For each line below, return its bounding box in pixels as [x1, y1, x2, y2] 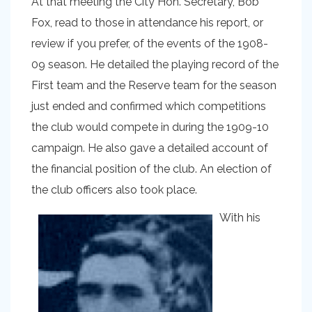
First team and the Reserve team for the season [31, 79, 276, 92]
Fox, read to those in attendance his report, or [31, 16, 263, 29]
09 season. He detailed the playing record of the [31, 58, 279, 71]
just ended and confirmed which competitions [31, 100, 266, 113]
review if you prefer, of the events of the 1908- [31, 37, 268, 50]
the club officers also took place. [31, 183, 197, 196]
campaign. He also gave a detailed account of [31, 141, 268, 155]
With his [219, 211, 260, 224]
